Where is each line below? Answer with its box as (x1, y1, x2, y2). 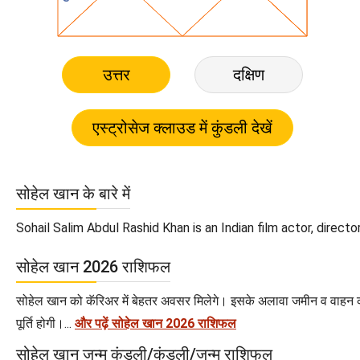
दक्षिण (233, 64, 265, 84)
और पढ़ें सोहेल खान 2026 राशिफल (75, 315, 236, 331)
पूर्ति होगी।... (16, 315, 75, 331)
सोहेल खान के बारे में (16, 183, 130, 203)
